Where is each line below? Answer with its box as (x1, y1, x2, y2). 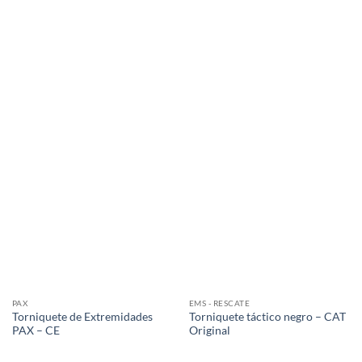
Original (188, 323, 230, 337)
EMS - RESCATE (188, 298, 250, 308)
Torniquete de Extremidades (11, 309, 153, 323)
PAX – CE (11, 323, 60, 337)
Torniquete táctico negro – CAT (188, 309, 346, 323)
